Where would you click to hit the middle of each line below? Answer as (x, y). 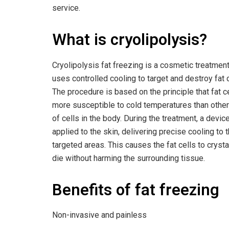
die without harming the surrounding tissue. (129, 158)
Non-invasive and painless (99, 215)
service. (66, 8)
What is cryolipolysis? (130, 40)
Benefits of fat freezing (136, 190)
